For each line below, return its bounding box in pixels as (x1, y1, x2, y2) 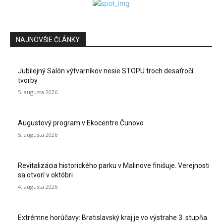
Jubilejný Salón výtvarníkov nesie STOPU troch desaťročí (18, 67, 193, 75)
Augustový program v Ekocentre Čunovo (18, 119, 144, 127)
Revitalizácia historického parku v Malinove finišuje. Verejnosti (18, 162, 210, 170)
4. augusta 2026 (18, 183, 57, 191)
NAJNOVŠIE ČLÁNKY (16, 36, 80, 44)
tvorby (18, 76, 38, 85)
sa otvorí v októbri (18, 171, 73, 179)
